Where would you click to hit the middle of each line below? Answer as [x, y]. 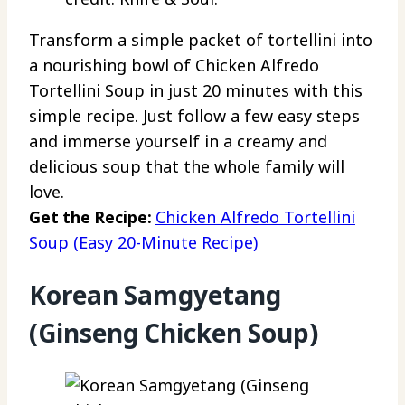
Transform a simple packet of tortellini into [201, 39]
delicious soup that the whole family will [187, 166]
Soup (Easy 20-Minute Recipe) [143, 242]
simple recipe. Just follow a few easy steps [194, 115]
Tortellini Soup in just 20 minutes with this [196, 90]
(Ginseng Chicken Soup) [174, 333]
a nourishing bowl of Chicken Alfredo [174, 65]
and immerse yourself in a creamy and [178, 141]
